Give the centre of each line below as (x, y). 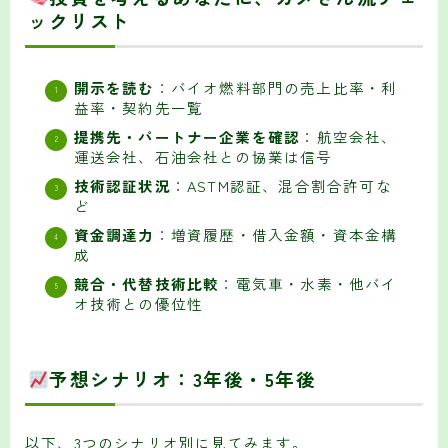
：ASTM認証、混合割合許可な (281, 186)
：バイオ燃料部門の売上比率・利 (276, 88)
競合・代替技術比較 (146, 284)
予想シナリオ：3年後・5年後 (183, 378)
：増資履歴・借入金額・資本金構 (276, 235)
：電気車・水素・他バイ (308, 284)
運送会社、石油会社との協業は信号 (203, 157)
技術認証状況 (122, 186)
